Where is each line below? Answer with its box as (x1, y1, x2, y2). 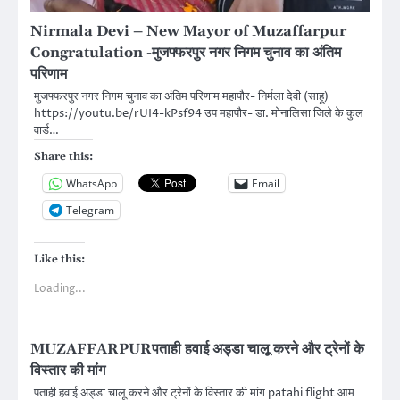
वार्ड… (34, 122, 59, 139)
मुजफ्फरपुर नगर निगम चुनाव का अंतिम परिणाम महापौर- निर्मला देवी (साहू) (34, 88, 329, 105)
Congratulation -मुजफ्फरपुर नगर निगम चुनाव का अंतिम (30, 44, 341, 62)
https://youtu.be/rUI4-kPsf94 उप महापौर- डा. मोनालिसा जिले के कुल (34, 105, 363, 122)
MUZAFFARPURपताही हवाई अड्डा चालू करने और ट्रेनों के (30, 340, 364, 359)
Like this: (34, 253, 85, 267)
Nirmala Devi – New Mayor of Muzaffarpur (30, 22, 346, 41)
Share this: (34, 150, 93, 164)
